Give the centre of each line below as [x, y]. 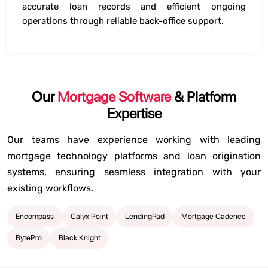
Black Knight [80, 238]
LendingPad [145, 216]
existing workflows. [50, 188]
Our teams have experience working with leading [134, 140]
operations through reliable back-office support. [123, 21]
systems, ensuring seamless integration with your [134, 172]
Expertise [134, 113]
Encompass [35, 216]
